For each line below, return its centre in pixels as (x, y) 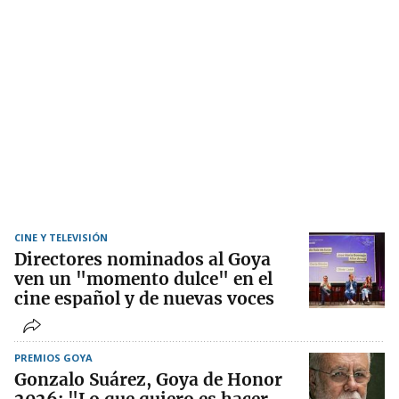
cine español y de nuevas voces (144, 299)
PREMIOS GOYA (53, 358)
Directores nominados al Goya (142, 260)
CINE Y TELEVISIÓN (61, 238)
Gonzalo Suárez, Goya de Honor (148, 380)
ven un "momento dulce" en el (143, 279)
